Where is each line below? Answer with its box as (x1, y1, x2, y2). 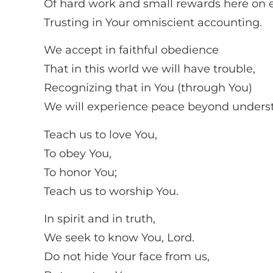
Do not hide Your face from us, (44, 250, 210, 264)
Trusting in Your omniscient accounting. (44, 15, 262, 29)
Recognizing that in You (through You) (44, 81, 252, 95)
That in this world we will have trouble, (44, 62, 255, 76)
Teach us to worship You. (44, 184, 179, 198)
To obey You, (44, 146, 112, 160)
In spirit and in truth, (44, 212, 155, 226)
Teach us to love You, (44, 127, 157, 141)
